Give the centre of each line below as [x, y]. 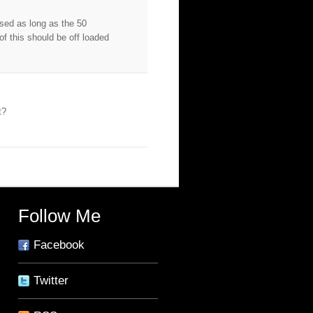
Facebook [57, 245]
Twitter [49, 281]
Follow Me [59, 216]
